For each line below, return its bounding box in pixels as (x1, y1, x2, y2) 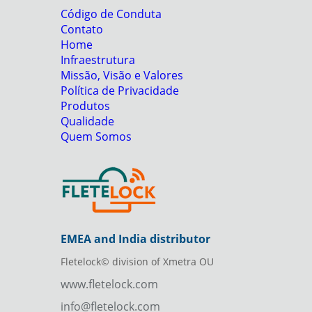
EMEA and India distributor (61, 231, 210, 247)
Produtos (61, 97, 110, 114)
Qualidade (61, 113, 114, 129)
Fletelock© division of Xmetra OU (61, 255, 214, 269)
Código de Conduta (61, 6, 162, 22)
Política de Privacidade (61, 82, 179, 98)
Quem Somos (61, 128, 132, 144)
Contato (61, 21, 103, 37)
